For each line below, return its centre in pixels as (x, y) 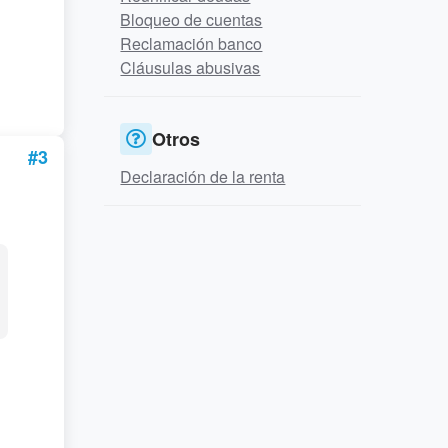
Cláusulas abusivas (190, 67)
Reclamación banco (191, 43)
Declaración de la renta (203, 176)
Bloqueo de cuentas (191, 19)
